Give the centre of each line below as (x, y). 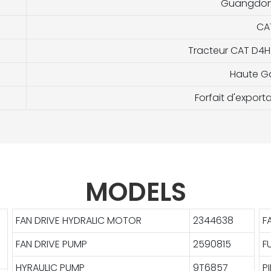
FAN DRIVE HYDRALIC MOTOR (78, 220)
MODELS (135, 192)
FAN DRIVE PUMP (51, 244)
